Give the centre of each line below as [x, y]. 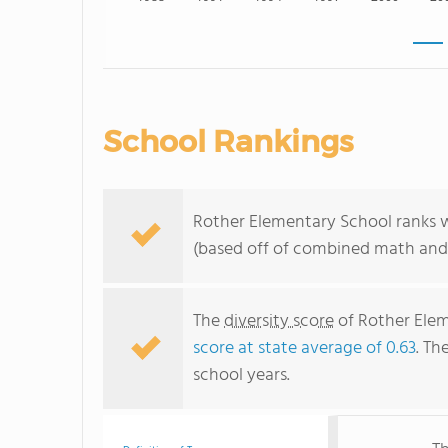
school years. [241, 375]
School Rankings [228, 141]
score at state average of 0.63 [304, 348]
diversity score [279, 321]
